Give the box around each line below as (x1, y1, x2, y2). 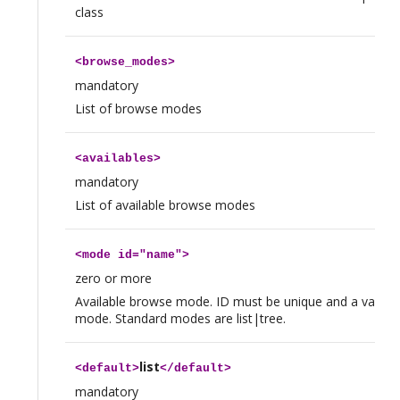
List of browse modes (74, 100, 202, 118)
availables (81, 152, 154, 166)
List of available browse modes (74, 196, 255, 214)
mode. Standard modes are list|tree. (74, 310, 286, 328)
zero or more (74, 270, 152, 287)
